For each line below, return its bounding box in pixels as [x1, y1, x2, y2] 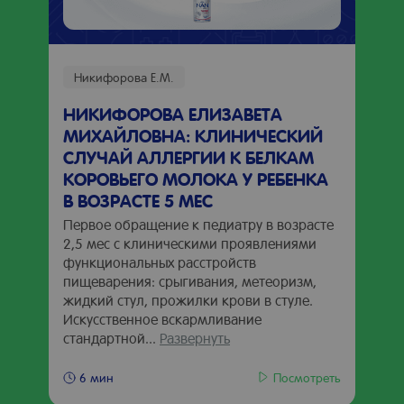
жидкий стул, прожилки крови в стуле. [63, 290, 313, 309]
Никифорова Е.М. [74, 69, 174, 85]
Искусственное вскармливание [63, 309, 262, 328]
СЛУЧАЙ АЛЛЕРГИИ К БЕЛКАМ [63, 145, 314, 169]
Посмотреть [273, 368, 341, 385]
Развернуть [160, 328, 230, 347]
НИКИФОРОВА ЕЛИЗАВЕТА [63, 102, 282, 125]
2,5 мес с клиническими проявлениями [63, 234, 317, 252]
